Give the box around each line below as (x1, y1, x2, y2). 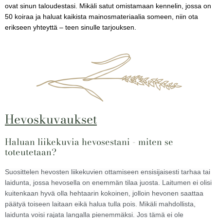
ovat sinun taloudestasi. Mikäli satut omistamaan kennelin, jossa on (5, 2, 211, 10)
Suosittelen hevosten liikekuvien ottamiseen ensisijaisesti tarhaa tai (5, 168, 210, 176)
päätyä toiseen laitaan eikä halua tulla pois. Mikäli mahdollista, (5, 200, 196, 208)
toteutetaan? (5, 145, 56, 159)
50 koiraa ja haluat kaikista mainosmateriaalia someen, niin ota (5, 13, 198, 21)
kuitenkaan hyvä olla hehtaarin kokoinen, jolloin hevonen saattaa (5, 190, 203, 198)
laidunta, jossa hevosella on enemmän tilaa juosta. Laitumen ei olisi (5, 179, 212, 187)
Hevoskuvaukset (5, 110, 97, 129)
